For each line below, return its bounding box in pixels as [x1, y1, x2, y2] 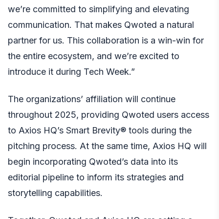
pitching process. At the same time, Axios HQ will [8, 140, 207, 151]
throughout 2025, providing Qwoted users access [8, 109, 209, 120]
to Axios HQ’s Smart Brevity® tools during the [8, 125, 192, 135]
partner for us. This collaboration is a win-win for [8, 35, 204, 45]
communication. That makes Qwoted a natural [8, 19, 194, 30]
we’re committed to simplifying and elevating [8, 3, 189, 14]
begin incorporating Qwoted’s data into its [8, 156, 178, 167]
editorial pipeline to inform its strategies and [8, 172, 184, 182]
